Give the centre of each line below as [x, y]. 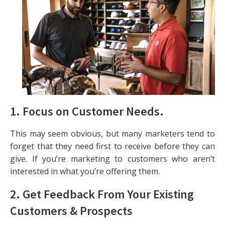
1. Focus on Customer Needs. [87, 111]
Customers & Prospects [71, 210]
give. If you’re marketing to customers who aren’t [113, 158]
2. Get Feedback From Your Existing [102, 194]
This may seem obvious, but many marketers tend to [113, 133]
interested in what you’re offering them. [85, 171]
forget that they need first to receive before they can [113, 146]
